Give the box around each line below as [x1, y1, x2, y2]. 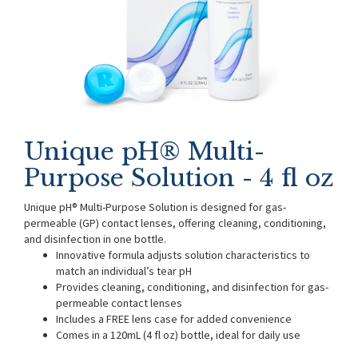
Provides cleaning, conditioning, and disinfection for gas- [56, 280, 328, 294]
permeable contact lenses [56, 296, 182, 310]
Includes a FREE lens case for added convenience [56, 312, 292, 326]
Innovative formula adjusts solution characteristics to [56, 248, 310, 262]
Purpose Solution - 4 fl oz [24, 163, 334, 193]
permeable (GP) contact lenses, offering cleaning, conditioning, [24, 216, 326, 230]
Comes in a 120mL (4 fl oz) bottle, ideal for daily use [56, 328, 300, 342]
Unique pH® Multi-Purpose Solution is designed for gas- [24, 200, 286, 214]
